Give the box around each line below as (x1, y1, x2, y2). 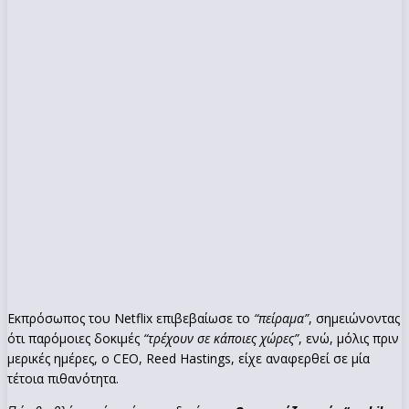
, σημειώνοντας (309, 309, 400, 327)
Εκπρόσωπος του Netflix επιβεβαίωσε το (7, 309, 250, 327)
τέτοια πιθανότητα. (7, 369, 119, 387)
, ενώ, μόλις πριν (299, 329, 399, 347)
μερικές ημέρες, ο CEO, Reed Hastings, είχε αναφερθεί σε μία (7, 349, 370, 367)
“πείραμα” (250, 309, 309, 327)
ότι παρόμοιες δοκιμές (7, 329, 143, 347)
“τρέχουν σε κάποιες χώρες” (143, 329, 299, 347)
